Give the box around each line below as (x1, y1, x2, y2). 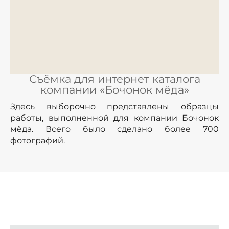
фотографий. (10, 135, 65, 145)
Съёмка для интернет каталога (29, 72, 200, 85)
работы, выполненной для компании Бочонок (10, 112, 219, 123)
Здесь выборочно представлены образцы (10, 101, 219, 111)
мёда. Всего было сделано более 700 (10, 124, 219, 134)
